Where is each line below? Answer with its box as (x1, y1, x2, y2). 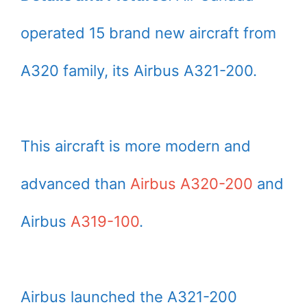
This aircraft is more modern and (21, 137, 251, 155)
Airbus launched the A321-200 (21, 288, 237, 306)
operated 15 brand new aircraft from (21, 24, 276, 42)
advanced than (21, 175, 130, 193)
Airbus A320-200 (130, 175, 253, 193)
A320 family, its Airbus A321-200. (21, 62, 257, 79)
